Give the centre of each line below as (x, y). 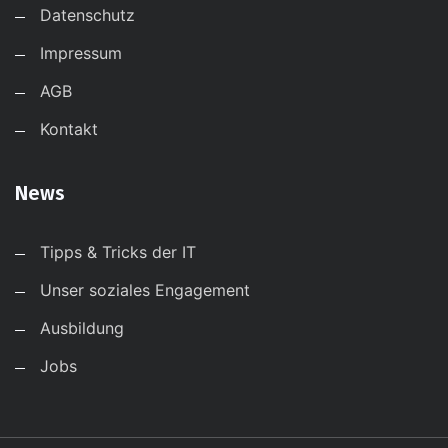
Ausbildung (82, 328)
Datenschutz (87, 15)
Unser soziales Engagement (145, 290)
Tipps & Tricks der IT (118, 252)
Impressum (81, 53)
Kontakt (69, 129)
